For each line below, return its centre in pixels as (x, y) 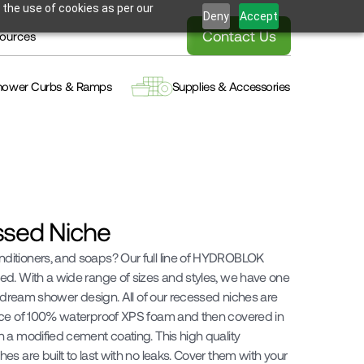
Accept (259, 16)
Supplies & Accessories (231, 86)
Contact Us (239, 36)
